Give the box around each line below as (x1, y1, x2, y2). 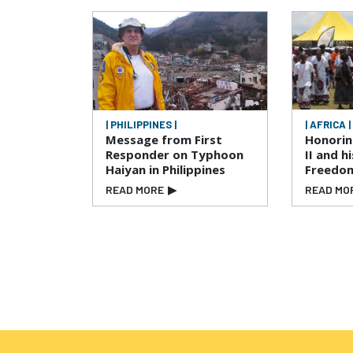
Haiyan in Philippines (106, 162, 225, 178)
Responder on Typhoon (106, 147, 243, 163)
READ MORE (106, 183, 164, 197)
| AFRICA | (305, 118, 351, 132)
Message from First (106, 132, 222, 148)
